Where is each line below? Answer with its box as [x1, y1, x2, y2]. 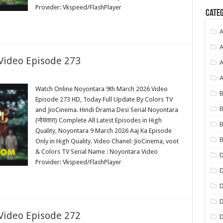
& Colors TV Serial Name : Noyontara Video [35, 148, 158, 155]
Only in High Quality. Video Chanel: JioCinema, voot [35, 137, 179, 145]
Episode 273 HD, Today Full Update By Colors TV [35, 96, 173, 103]
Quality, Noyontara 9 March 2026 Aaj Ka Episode [35, 127, 172, 134]
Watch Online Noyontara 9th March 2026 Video [35, 85, 168, 93]
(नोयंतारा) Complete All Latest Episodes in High [35, 116, 162, 124]
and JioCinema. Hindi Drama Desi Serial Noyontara [35, 106, 178, 113]
